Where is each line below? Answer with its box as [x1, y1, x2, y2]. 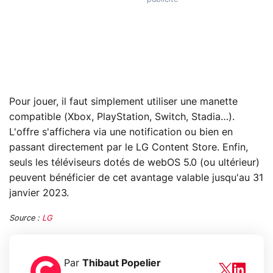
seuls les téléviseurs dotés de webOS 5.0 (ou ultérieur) [9, 157, 260, 168]
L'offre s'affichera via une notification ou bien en [9, 127, 233, 137]
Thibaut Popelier [82, 258, 161, 268]
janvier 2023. [9, 188, 69, 198]
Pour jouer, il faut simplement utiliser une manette [9, 96, 238, 107]
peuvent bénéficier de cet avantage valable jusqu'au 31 [9, 172, 263, 183]
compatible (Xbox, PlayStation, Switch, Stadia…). [9, 112, 235, 122]
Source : [9, 214, 42, 222]
